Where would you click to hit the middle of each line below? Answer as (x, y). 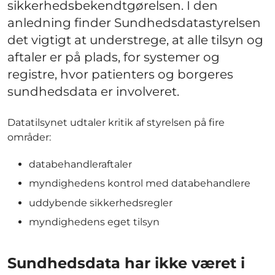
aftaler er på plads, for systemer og (114, 57)
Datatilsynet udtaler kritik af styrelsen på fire (116, 122)
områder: (29, 137)
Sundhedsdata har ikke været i (126, 263)
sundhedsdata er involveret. (93, 91)
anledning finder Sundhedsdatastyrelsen (134, 22)
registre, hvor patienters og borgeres (120, 74)
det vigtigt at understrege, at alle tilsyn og (135, 40)
